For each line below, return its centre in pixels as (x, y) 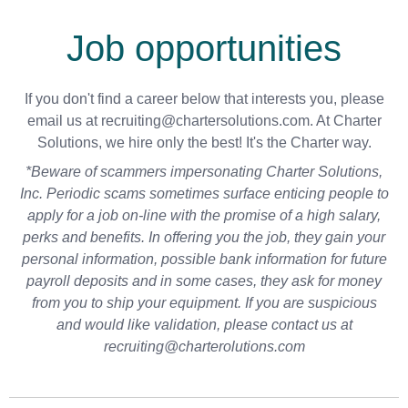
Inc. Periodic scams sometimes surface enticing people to (204, 194)
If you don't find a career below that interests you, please (204, 99)
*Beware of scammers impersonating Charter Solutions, (204, 172)
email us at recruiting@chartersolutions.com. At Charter (204, 121)
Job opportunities (204, 49)
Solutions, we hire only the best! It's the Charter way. (204, 143)
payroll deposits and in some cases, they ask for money (204, 281)
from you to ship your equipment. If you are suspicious (204, 303)
